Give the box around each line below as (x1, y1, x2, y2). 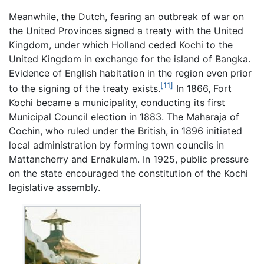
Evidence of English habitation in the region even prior (9, 67, 252, 79)
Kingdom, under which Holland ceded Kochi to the (9, 38, 233, 51)
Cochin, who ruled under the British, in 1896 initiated (9, 125, 242, 137)
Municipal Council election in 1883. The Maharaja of (9, 111, 239, 123)
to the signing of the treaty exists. (9, 82, 160, 95)
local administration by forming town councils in (9, 139, 224, 151)
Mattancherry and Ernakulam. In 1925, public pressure (9, 153, 249, 166)
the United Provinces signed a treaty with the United (9, 24, 243, 37)
